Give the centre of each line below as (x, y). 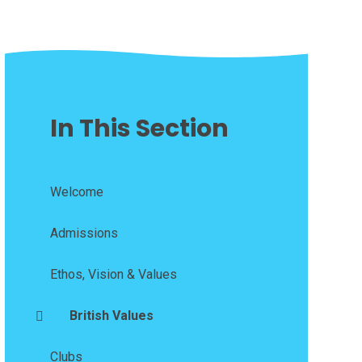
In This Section (139, 129)
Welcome (76, 192)
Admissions (84, 234)
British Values (111, 316)
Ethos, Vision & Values (113, 275)
